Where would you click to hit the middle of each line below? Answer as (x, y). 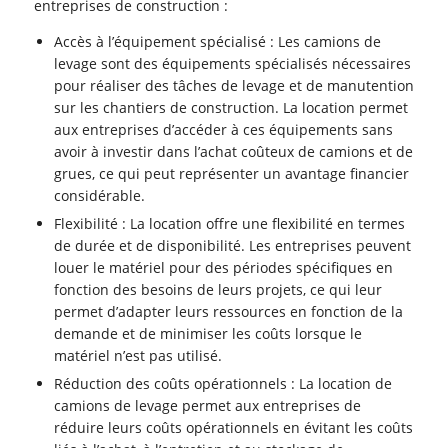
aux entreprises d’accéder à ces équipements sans (224, 130)
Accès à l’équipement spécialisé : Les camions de (218, 42)
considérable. (100, 196)
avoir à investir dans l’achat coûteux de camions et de (234, 152)
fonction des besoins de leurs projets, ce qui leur (218, 290)
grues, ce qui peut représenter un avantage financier (232, 174)
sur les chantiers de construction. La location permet (231, 108)
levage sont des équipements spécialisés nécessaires (233, 64)
